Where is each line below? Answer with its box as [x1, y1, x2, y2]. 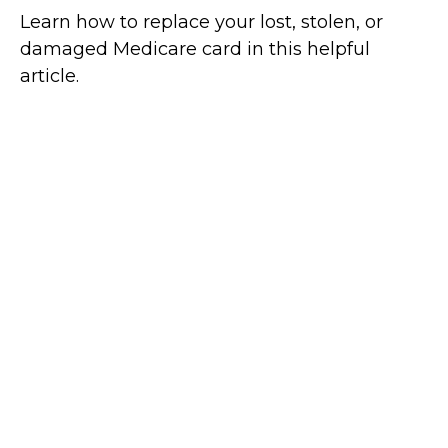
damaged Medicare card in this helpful [20, 38, 370, 61]
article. [20, 65, 79, 88]
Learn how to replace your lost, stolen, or [20, 11, 383, 34]
